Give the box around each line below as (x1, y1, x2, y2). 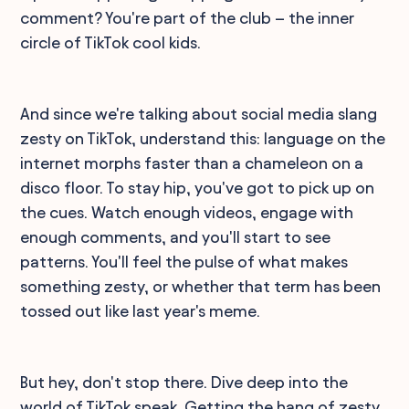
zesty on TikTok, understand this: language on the (20, 129, 386, 147)
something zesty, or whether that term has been (20, 277, 382, 295)
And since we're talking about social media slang (20, 104, 378, 122)
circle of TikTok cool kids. (20, 33, 202, 51)
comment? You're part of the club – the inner (20, 8, 355, 26)
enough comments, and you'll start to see (20, 227, 331, 246)
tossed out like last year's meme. (20, 301, 261, 320)
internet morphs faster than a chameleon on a (20, 153, 364, 172)
